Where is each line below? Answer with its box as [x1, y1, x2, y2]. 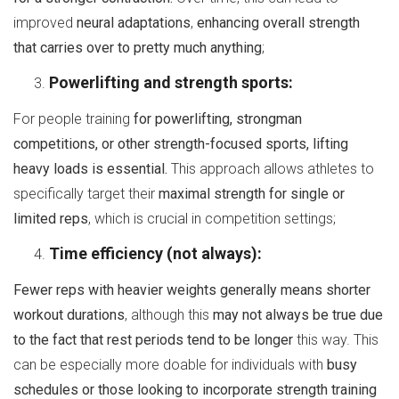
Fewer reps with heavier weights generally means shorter [13, 281, 370, 298]
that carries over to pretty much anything [13, 38, 262, 56]
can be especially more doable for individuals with [13, 355, 327, 373]
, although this [125, 305, 213, 323]
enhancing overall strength [197, 13, 360, 31]
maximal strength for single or [159, 184, 345, 202]
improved [13, 13, 77, 31]
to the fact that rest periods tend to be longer [13, 330, 293, 348]
